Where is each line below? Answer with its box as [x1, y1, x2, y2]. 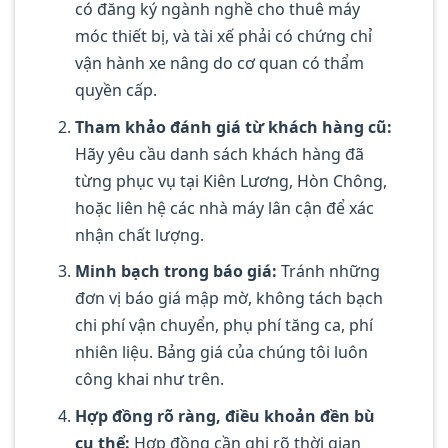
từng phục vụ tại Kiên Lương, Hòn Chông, [74, 169, 387, 192]
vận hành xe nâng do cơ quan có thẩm [74, 52, 364, 75]
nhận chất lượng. [74, 223, 204, 246]
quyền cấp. [74, 79, 157, 102]
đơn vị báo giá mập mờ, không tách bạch [74, 287, 383, 310]
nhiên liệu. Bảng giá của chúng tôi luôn [74, 341, 368, 364]
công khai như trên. [74, 368, 224, 391]
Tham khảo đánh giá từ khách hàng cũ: [74, 115, 392, 138]
